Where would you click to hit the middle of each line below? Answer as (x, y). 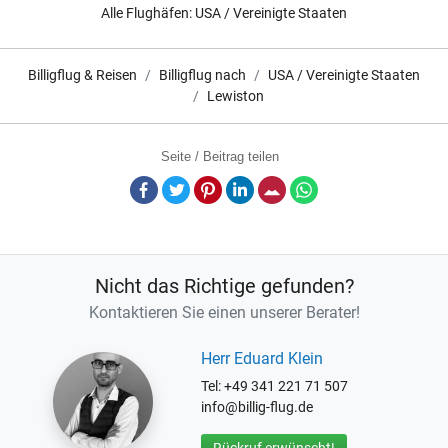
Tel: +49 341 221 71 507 (275, 385)
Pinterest (248, 185)
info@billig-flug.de (257, 406)
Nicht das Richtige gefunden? (224, 285)
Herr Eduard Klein (262, 358)
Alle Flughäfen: (148, 12)
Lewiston (235, 95)
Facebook (186, 185)
